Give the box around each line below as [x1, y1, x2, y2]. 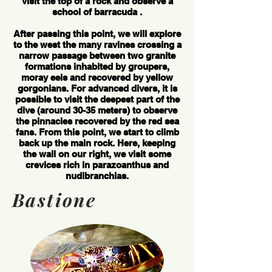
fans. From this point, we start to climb [15, 127, 179, 137]
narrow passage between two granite [19, 50, 175, 61]
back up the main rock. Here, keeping [19, 138, 175, 148]
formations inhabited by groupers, [25, 61, 169, 72]
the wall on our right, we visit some [23, 149, 171, 159]
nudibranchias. [66, 171, 129, 181]
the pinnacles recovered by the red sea [15, 116, 179, 126]
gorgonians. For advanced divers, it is [17, 83, 177, 93]
